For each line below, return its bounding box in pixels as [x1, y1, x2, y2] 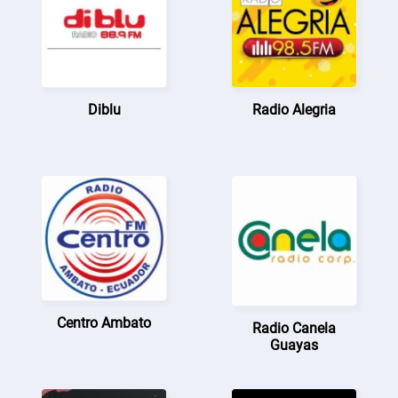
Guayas [269, 337, 318, 354]
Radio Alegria [251, 100, 336, 118]
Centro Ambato [57, 314, 152, 331]
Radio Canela [251, 320, 336, 338]
